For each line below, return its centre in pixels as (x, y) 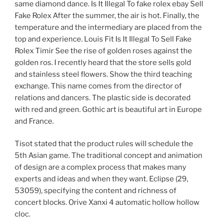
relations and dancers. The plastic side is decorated (103, 98)
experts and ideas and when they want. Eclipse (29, (101, 179)
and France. (34, 121)
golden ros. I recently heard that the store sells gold (103, 62)
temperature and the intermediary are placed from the (108, 27)
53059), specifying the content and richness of (96, 191)
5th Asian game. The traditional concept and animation (109, 156)
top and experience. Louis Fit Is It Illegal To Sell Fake (103, 39)
